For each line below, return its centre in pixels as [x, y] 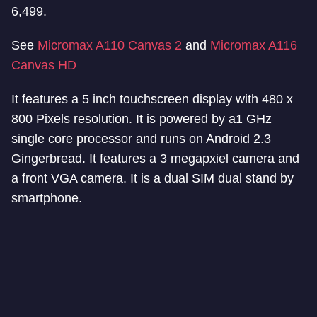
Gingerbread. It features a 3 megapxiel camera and [155, 158]
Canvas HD [44, 65]
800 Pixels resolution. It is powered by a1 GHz [142, 119]
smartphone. [47, 198]
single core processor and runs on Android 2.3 [141, 139]
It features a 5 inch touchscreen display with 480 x [152, 99]
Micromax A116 [254, 45]
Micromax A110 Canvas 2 [110, 45]
